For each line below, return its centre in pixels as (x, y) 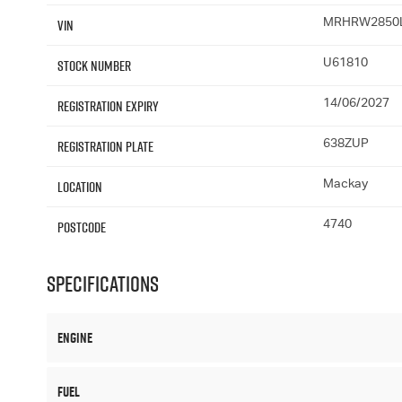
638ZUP (345, 145)
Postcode (82, 227)
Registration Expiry (108, 106)
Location (80, 187)
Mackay (345, 185)
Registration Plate (105, 147)
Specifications (103, 284)
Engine (75, 338)
